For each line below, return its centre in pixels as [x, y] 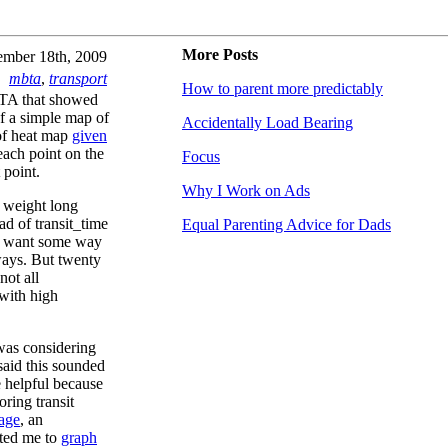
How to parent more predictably [282, 88]
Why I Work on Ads [246, 190]
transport [78, 78]
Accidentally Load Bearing [267, 122]
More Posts [220, 54]
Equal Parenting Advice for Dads [286, 224]
